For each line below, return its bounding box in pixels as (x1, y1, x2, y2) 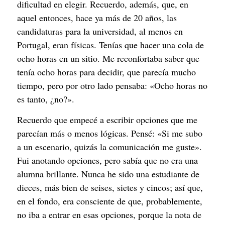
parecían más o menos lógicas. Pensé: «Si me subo (17, 127, 202, 140)
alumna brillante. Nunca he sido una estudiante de (17, 168, 199, 180)
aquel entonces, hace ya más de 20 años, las (17, 11, 177, 24)
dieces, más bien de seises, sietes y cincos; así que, (17, 181, 203, 194)
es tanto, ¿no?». (17, 92, 74, 105)
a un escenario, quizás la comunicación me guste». (17, 141, 202, 153)
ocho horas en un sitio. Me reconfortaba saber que (17, 52, 199, 64)
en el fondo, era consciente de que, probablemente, (17, 195, 202, 207)
